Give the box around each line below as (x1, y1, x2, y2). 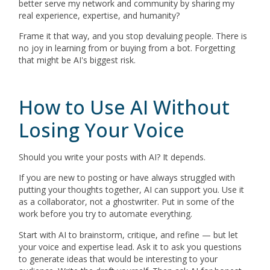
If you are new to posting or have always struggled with (19, 172, 236, 184)
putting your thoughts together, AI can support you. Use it (19, 184, 245, 196)
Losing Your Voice (19, 117, 185, 143)
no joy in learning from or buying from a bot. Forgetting (19, 42, 236, 54)
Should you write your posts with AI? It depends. (19, 151, 206, 163)
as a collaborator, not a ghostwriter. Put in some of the (19, 196, 235, 208)
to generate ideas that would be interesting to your (19, 253, 218, 265)
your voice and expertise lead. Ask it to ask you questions (19, 240, 242, 253)
